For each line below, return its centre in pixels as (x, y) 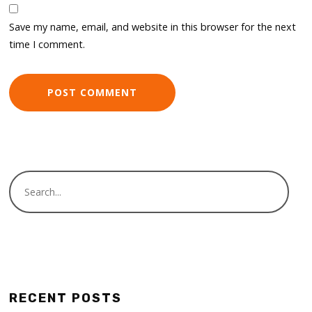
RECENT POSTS (66, 298)
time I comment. (47, 45)
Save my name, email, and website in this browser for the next (153, 27)
